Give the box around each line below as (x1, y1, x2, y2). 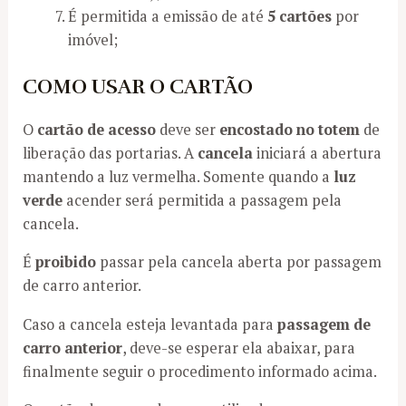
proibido (35, 252, 97, 273)
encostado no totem (219, 120, 361, 140)
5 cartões (266, 6, 332, 27)
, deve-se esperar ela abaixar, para (122, 337, 356, 358)
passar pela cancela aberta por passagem (96, 252, 382, 273)
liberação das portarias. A (23, 143, 198, 164)
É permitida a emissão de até (67, 6, 267, 27)
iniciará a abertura (253, 143, 382, 164)
